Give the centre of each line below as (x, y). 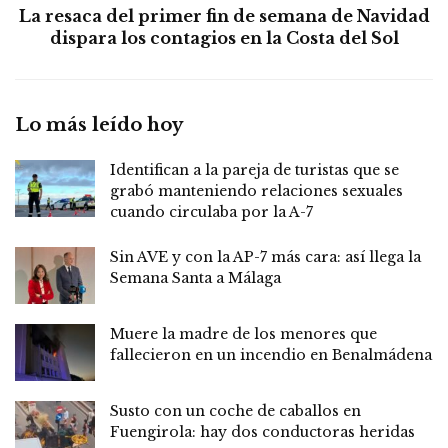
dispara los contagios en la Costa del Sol (224, 37)
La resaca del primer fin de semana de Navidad (224, 15)
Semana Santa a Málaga (195, 277)
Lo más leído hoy (99, 124)
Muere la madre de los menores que (243, 334)
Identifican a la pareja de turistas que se (254, 169)
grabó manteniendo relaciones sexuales (256, 190)
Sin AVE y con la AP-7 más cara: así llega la (265, 256)
